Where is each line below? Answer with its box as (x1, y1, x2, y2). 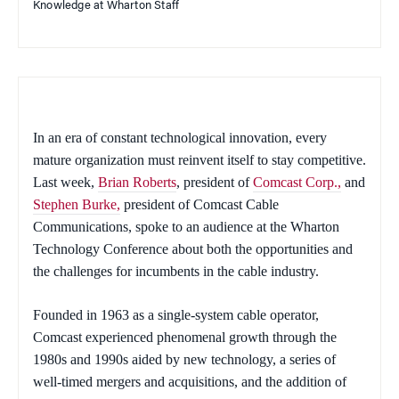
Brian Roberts (98, 175, 176, 191)
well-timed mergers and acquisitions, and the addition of (33, 374, 346, 390)
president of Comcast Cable (120, 197, 279, 213)
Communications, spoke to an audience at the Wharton (33, 219, 339, 235)
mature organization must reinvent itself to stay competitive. (33, 152, 366, 168)
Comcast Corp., (253, 175, 341, 191)
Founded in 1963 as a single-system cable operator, (33, 307, 319, 323)
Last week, (33, 175, 98, 191)
